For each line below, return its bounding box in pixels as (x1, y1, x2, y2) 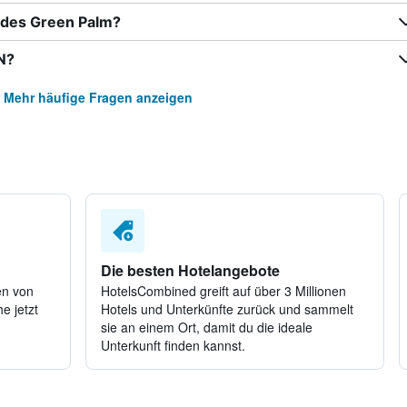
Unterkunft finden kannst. (100, 336, 245, 354)
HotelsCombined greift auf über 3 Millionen (100, 282, 346, 300)
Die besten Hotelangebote (100, 260, 280, 281)
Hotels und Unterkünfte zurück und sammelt (100, 300, 353, 318)
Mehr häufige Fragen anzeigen (3, 88, 193, 106)
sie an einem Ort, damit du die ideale (100, 318, 313, 336)
